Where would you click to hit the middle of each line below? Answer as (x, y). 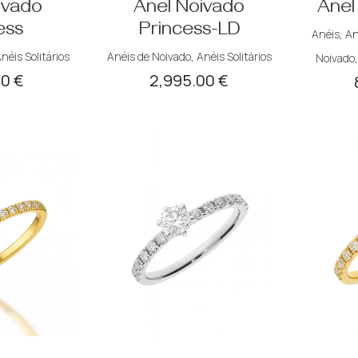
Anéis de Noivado (149, 57)
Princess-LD (189, 32)
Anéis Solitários (234, 57)
